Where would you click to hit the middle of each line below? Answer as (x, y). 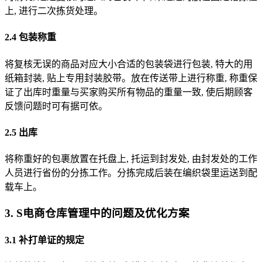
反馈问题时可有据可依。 (56, 106)
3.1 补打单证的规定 (44, 240)
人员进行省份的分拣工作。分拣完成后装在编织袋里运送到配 (131, 173)
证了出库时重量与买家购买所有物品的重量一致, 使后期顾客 (129, 92)
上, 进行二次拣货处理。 (54, 11)
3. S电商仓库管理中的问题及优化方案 (97, 213)
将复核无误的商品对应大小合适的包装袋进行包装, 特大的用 (129, 64)
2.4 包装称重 (30, 37)
